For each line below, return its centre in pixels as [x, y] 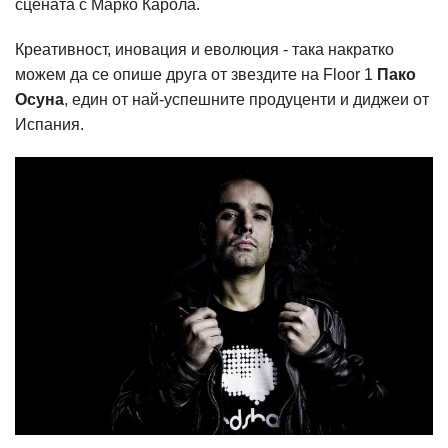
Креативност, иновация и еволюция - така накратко [204, 49]
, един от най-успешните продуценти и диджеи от [246, 99]
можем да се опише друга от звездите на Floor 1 [196, 74]
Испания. [49, 124]
